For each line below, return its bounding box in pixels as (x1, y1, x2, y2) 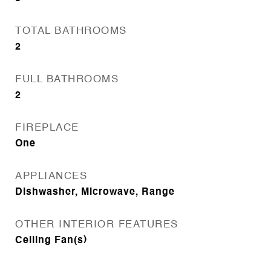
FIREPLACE (15, 123, 79, 133)
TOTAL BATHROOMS (15, 26, 127, 36)
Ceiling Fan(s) (15, 236, 87, 246)
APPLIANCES (15, 171, 87, 181)
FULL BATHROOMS (15, 74, 119, 85)
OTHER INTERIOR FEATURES (15, 220, 178, 230)
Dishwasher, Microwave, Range (15, 188, 175, 197)
